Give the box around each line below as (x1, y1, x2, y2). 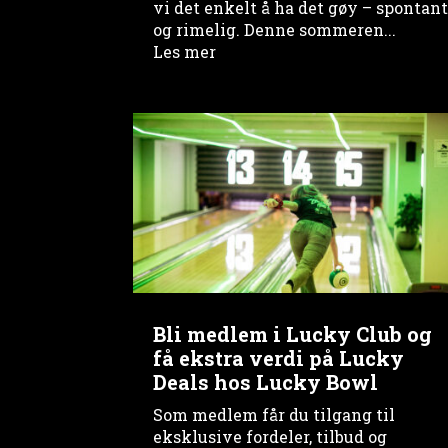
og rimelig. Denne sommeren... (153, 18, 397, 40)
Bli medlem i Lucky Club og (153, 321, 433, 348)
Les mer (153, 40, 217, 62)
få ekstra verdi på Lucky (153, 345, 405, 372)
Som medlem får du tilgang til (153, 404, 396, 426)
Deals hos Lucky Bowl (153, 369, 379, 396)
